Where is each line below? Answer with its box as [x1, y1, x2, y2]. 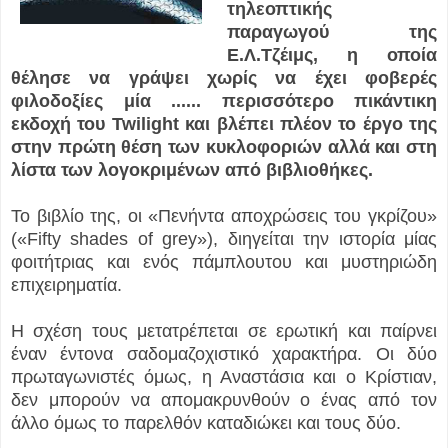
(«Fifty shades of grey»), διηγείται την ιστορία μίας [11, 229, 437, 250]
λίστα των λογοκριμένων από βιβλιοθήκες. [11, 160, 373, 181]
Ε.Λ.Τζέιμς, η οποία [226, 45, 437, 66]
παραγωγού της [226, 22, 437, 43]
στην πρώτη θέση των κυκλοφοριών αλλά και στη [11, 137, 437, 158]
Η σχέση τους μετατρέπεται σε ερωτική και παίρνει [11, 321, 437, 342]
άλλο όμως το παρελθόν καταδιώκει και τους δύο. [11, 413, 406, 434]
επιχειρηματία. [11, 275, 122, 296]
